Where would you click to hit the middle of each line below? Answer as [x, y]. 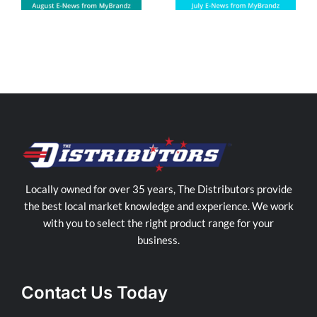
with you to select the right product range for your [158, 223]
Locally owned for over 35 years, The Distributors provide [158, 189]
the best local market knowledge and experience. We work [158, 206]
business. [158, 240]
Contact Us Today [94, 293]
